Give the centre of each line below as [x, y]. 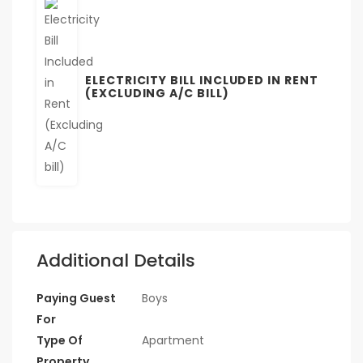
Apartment [173, 340]
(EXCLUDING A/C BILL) [157, 93]
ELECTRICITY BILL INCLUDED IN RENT [202, 80]
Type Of [60, 340]
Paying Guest [76, 298]
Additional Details [116, 260]
